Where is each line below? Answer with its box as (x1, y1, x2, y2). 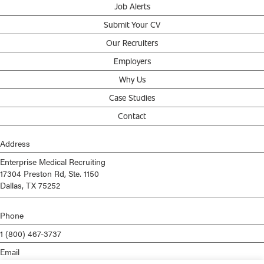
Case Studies (109, 92, 155, 104)
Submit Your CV (104, 19, 160, 31)
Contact (118, 110, 146, 122)
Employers (113, 55, 151, 67)
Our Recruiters (106, 37, 158, 49)
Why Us (118, 74, 146, 85)
